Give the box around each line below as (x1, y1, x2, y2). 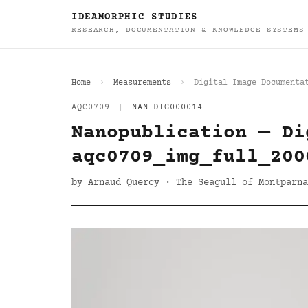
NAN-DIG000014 (131, 103, 203, 112)
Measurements (113, 78, 171, 87)
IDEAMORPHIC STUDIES (71, 12, 198, 23)
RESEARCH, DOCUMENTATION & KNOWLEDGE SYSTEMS (71, 25, 305, 34)
